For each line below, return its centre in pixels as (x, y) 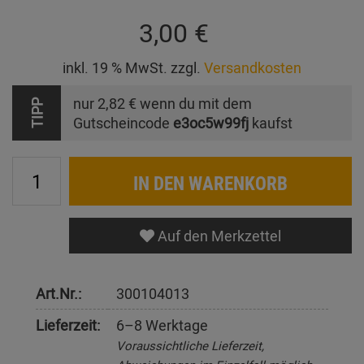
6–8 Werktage (162, 325)
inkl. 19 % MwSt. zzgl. (133, 68)
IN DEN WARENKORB (210, 183)
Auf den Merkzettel (218, 236)
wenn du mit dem (194, 104)
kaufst (271, 123)
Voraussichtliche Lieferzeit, (190, 346)
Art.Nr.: (58, 294)
